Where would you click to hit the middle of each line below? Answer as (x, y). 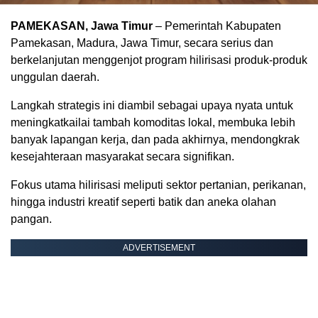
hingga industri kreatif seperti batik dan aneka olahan (143, 202)
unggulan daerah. (55, 77)
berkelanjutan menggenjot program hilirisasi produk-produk (159, 60)
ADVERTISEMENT (159, 248)
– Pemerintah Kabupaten (217, 26)
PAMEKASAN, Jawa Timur (82, 26)
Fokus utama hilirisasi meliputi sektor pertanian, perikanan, (158, 185)
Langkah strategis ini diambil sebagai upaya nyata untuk (152, 106)
